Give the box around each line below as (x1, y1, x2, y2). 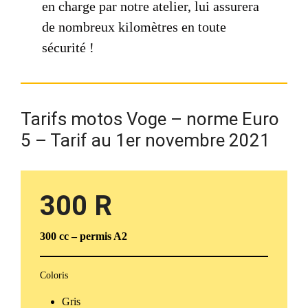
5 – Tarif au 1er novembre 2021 (21, 129, 270, 151)
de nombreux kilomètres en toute (42, 19, 227, 34)
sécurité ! (42, 39, 95, 55)
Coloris (40, 269, 68, 280)
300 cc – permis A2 (40, 230, 127, 242)
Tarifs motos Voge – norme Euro (21, 108, 279, 129)
